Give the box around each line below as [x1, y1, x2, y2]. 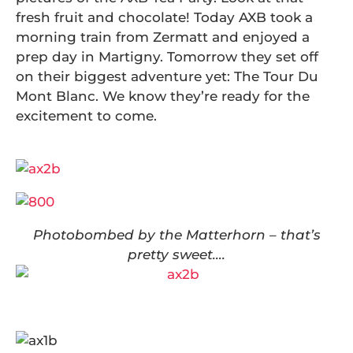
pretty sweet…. [128, 247, 225, 262]
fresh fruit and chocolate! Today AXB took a [16, 9, 313, 25]
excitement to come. [16, 108, 157, 124]
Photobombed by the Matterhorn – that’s [32, 227, 321, 243]
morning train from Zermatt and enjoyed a [16, 29, 310, 45]
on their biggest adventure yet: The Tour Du [16, 69, 318, 84]
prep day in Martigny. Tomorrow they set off [16, 49, 318, 65]
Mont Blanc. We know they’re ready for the [16, 88, 310, 104]
